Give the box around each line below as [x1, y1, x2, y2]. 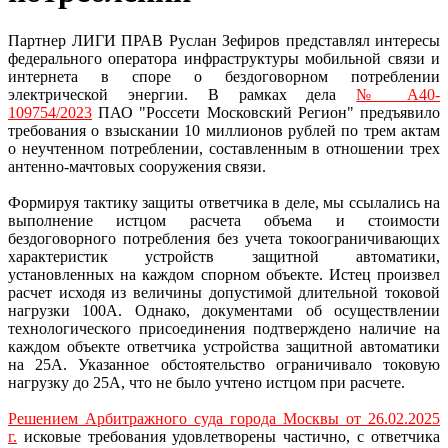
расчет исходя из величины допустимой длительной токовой [8, 283, 440, 301]
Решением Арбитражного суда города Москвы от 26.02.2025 [8, 409, 440, 427]
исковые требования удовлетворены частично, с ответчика [17, 427, 440, 445]
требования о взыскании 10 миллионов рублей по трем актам [8, 121, 440, 139]
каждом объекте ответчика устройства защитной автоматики [8, 337, 440, 355]
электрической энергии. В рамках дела [8, 85, 357, 103]
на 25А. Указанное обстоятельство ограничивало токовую [8, 355, 440, 373]
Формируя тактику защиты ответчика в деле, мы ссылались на [8, 193, 440, 211]
